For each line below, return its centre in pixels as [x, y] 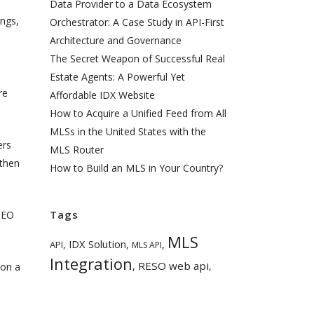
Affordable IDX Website [102, 95]
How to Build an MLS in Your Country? [136, 168]
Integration [91, 264]
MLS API [147, 245]
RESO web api [173, 266]
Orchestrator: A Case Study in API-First [137, 22]
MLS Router [77, 150]
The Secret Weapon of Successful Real [137, 59]
